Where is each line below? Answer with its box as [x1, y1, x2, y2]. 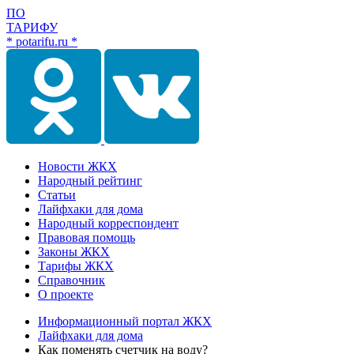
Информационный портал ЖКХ [38, 314, 212, 328]
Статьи [38, 188, 76, 201]
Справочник [38, 273, 105, 287]
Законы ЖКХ [38, 245, 110, 258]
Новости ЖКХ [38, 160, 117, 173]
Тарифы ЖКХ [38, 259, 114, 273]
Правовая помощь [38, 231, 135, 244]
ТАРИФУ [6, 21, 58, 34]
